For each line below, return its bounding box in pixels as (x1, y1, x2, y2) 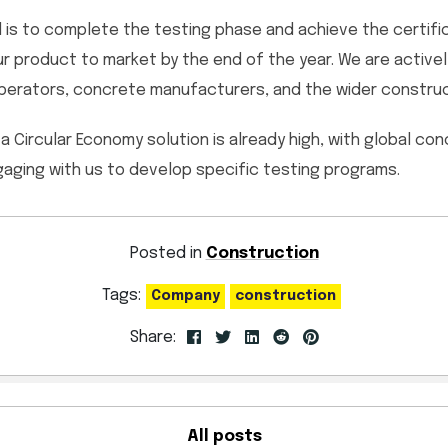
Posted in (129, 245, 206, 263)
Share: (129, 329, 176, 347)
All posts (186, 428, 262, 446)
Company (151, 288, 220, 303)
